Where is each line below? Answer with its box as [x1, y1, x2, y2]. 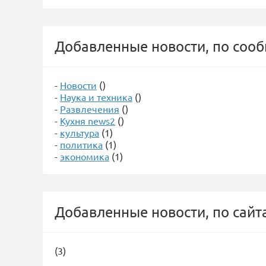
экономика [60, 150, 109, 162]
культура [60, 126, 99, 138]
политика [60, 138, 103, 150]
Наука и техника [60, 91, 132, 103]
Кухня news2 [60, 115, 115, 126]
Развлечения [60, 103, 119, 115]
